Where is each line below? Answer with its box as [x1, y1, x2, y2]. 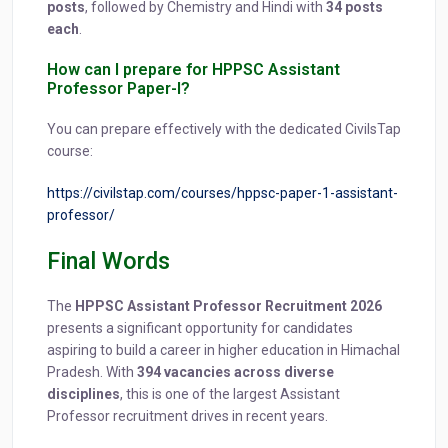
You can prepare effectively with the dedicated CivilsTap [47, 121, 401, 138]
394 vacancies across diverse [137, 364, 334, 381]
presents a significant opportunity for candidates [47, 320, 353, 337]
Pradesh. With [47, 364, 137, 381]
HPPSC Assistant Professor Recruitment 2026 [75, 298, 382, 315]
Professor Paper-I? [47, 79, 190, 99]
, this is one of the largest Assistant [120, 386, 340, 403]
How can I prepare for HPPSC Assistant [47, 60, 340, 80]
